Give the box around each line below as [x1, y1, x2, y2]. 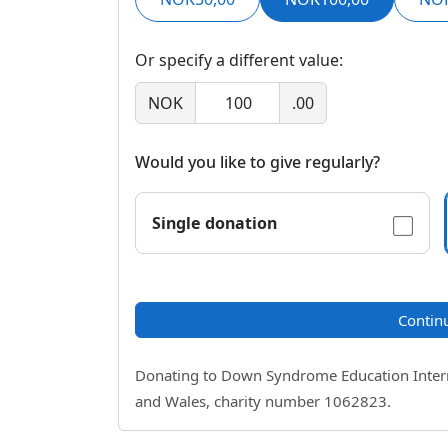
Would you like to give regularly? [135, 151, 380, 173]
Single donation [152, 212, 277, 234]
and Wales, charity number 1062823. [135, 391, 391, 411]
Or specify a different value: [135, 49, 343, 71]
